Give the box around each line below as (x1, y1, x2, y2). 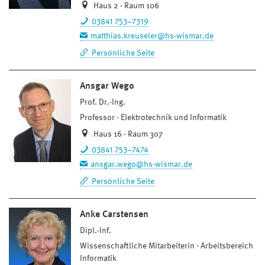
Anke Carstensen (80, 209, 148, 219)
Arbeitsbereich (201, 241, 253, 250)
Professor (80, 113, 115, 122)
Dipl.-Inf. (80, 226, 111, 235)
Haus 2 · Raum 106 (92, 1, 159, 10)
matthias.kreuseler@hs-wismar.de (91, 31, 214, 40)
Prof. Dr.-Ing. (80, 98, 125, 106)
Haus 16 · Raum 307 (92, 130, 163, 138)
